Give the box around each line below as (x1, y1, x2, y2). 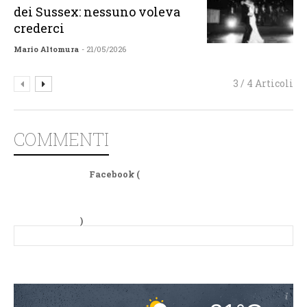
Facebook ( (89, 169, 140, 180)
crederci (14, 20, 65, 37)
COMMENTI (14, 127, 109, 151)
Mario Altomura (14, 44, 79, 55)
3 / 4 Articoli (233, 77, 293, 90)
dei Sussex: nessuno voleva (14, 3, 181, 21)
